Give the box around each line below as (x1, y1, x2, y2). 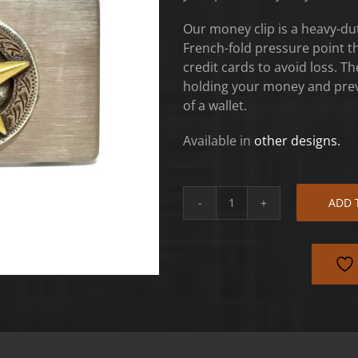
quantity (230, 298, 281, 316)
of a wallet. (183, 96, 247, 114)
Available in (183, 131, 254, 149)
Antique (230, 202, 278, 221)
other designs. (254, 131, 340, 149)
